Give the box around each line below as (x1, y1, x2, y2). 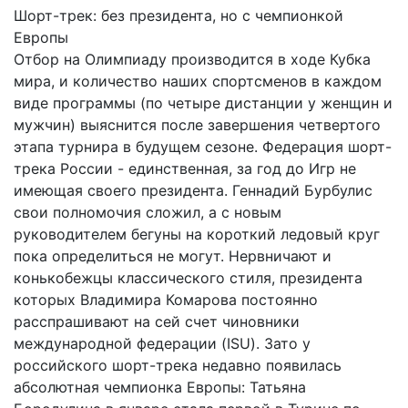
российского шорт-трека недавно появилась (14, 355, 342, 374)
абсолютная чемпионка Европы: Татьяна (14, 377, 306, 396)
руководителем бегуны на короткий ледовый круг (14, 224, 380, 243)
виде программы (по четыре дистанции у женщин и (14, 93, 393, 112)
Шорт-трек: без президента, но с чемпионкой (14, 5, 343, 25)
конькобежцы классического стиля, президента (14, 268, 362, 287)
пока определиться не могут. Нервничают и (14, 246, 331, 265)
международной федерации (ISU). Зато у (14, 333, 311, 352)
